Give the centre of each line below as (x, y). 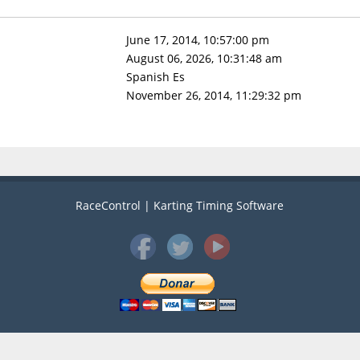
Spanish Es (155, 77)
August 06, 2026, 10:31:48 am (204, 59)
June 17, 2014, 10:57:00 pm (197, 40)
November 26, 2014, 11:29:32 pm (213, 96)
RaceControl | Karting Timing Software (180, 206)
